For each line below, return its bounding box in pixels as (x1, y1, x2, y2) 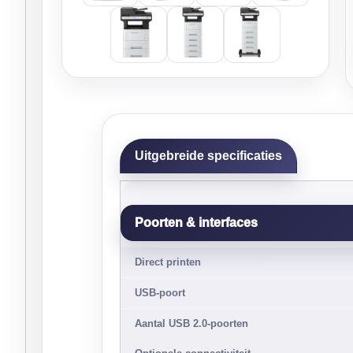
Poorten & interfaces (135, 216, 258, 229)
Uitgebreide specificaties (135, 149, 282, 162)
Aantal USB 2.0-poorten (135, 318, 248, 329)
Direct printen (135, 256, 201, 268)
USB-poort (135, 287, 185, 299)
